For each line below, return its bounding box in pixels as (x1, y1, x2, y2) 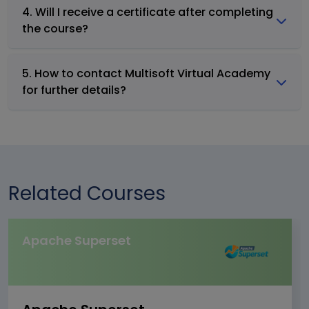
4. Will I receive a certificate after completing (22, 3, 273, 20)
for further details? (22, 81, 126, 98)
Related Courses (8, 179, 166, 207)
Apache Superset (22, 231, 131, 249)
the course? (22, 20, 88, 37)
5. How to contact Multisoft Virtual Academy (22, 65, 270, 81)
